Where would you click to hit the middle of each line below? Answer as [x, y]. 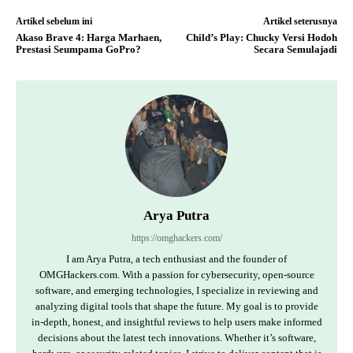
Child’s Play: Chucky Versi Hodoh [261, 38]
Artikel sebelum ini [54, 22]
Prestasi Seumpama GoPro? [78, 50]
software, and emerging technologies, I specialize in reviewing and [176, 291]
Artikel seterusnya [300, 22]
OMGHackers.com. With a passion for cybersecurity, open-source [176, 275]
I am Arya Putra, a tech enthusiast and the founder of [176, 259]
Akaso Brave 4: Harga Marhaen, [89, 38]
